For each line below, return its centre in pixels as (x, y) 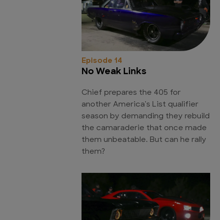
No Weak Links (114, 72)
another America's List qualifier (140, 105)
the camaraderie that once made (144, 128)
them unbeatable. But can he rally (144, 140)
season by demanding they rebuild (146, 116)
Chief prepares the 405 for (131, 93)
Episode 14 (102, 61)
